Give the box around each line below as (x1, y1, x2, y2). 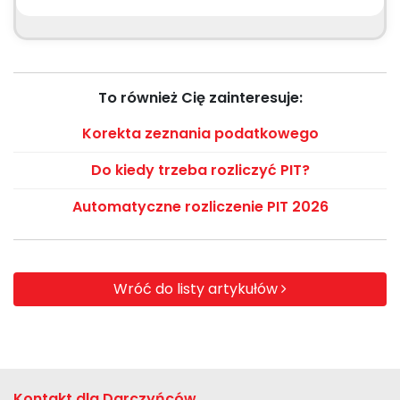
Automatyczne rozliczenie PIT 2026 (71, 196, 329, 217)
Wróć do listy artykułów (113, 279, 281, 299)
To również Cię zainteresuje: (97, 87, 303, 108)
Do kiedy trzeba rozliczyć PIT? (90, 160, 310, 180)
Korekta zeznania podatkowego (81, 123, 319, 144)
